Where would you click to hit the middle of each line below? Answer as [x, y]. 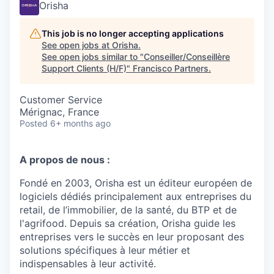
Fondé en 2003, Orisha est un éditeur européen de [136, 183]
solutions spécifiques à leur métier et [105, 250]
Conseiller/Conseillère [187, 57]
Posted [34, 123]
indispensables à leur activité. [88, 264]
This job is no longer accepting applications [133, 33]
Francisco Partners [171, 68]
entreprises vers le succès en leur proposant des [132, 237]
